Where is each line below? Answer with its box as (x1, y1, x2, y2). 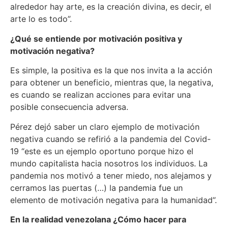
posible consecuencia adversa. (10, 102, 128, 112)
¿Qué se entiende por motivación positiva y (10, 33, 182, 44)
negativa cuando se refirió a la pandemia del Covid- (10, 133, 211, 144)
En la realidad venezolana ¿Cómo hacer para (10, 214, 186, 224)
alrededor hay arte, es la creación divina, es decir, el (10, 2, 211, 12)
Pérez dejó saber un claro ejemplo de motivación (10, 121, 199, 132)
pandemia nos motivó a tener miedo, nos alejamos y (10, 170, 212, 181)
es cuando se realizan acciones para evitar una (10, 90, 191, 100)
